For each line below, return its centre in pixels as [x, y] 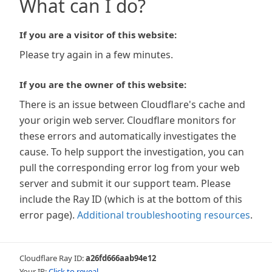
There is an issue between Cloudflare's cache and [132, 104]
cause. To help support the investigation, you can [132, 152]
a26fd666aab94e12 [121, 258]
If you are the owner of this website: [103, 84]
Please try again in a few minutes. [96, 55]
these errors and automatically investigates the [128, 136]
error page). [47, 215]
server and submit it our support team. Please [125, 183]
